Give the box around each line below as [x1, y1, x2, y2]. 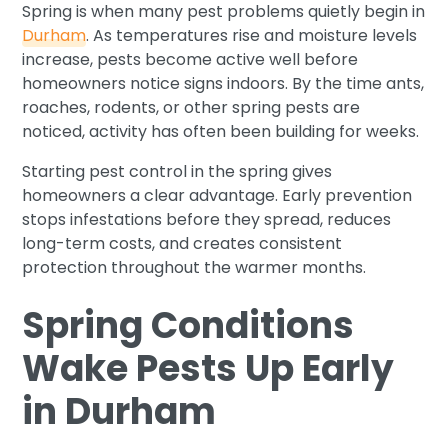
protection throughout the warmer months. [22, 255, 367, 279]
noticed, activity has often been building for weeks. [22, 119, 420, 143]
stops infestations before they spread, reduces [22, 207, 392, 231]
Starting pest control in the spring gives [22, 159, 333, 183]
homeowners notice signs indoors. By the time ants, [22, 71, 425, 95]
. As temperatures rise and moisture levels [86, 23, 418, 47]
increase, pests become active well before [22, 47, 359, 71]
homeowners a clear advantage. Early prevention [22, 183, 413, 207]
